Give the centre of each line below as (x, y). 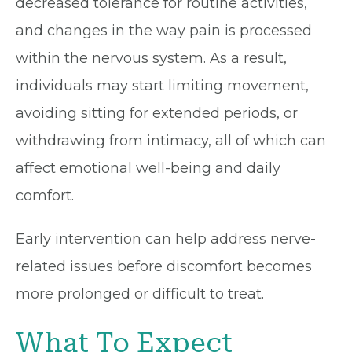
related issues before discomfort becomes (164, 266)
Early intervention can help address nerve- (166, 239)
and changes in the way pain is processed (164, 31)
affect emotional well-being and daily (148, 168)
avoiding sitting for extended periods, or (157, 113)
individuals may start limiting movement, (162, 86)
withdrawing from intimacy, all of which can (171, 141)
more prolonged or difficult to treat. (140, 294)
